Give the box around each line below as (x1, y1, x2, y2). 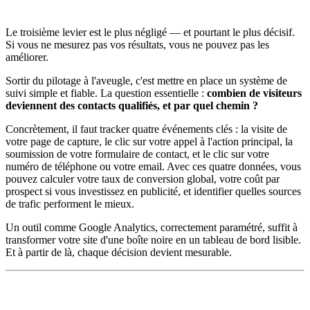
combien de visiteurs (207, 86, 302, 99)
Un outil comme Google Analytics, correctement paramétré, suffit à (6, 221, 298, 233)
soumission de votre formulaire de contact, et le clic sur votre (6, 147, 269, 160)
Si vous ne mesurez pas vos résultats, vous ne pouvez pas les (6, 38, 269, 51)
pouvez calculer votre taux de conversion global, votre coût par (6, 172, 280, 185)
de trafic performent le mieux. (6, 197, 134, 210)
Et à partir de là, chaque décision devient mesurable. (6, 246, 232, 258)
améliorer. (6, 51, 48, 63)
